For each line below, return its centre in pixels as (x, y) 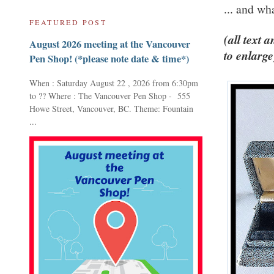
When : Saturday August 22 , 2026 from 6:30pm (114, 83)
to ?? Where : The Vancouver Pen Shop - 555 (110, 95)
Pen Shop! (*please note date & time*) (109, 59)
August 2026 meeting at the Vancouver (110, 44)
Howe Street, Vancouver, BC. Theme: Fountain (111, 108)
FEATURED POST (68, 22)
